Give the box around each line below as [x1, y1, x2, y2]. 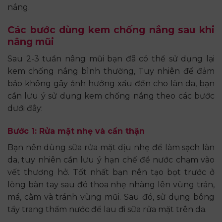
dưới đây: [7, 103, 43, 113]
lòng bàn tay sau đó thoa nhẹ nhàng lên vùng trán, [7, 179, 215, 189]
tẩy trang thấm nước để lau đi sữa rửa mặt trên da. [7, 204, 207, 214]
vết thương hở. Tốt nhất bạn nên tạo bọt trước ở [7, 167, 215, 177]
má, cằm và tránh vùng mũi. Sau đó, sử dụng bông [7, 192, 215, 202]
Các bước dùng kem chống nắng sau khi [7, 24, 215, 36]
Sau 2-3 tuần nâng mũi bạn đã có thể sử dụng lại [7, 54, 215, 63]
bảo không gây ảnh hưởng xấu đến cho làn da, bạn [7, 78, 215, 88]
